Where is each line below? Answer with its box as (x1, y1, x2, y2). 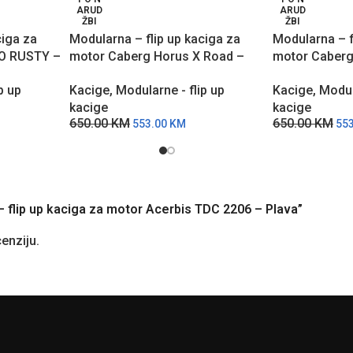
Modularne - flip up (116, 82, 225, 98)
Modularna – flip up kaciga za (69, 32, 240, 46)
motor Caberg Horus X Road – (69, 49, 244, 64)
